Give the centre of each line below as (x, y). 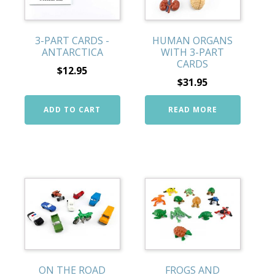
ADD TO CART (72, 109)
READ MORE (192, 109)
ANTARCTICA (72, 52)
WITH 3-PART (193, 52)
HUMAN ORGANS (193, 40)
